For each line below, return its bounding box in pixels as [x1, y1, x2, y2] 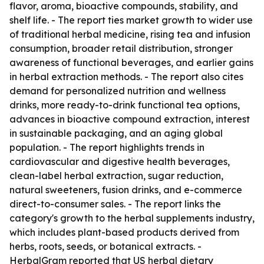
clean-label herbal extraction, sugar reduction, [9, 170, 223, 181]
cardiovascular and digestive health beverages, [9, 156, 230, 167]
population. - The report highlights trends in [9, 141, 204, 153]
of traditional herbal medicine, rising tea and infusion [9, 28, 250, 40]
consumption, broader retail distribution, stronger [9, 42, 233, 54]
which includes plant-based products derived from [9, 226, 239, 238]
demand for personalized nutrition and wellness [9, 85, 226, 97]
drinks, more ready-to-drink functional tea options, [9, 99, 240, 111]
